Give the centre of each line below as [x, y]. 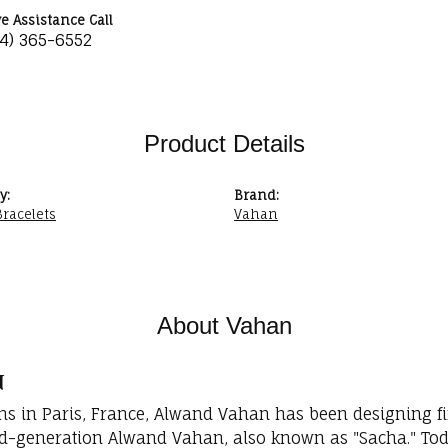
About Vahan [224, 326]
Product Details [224, 144]
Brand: [256, 195]
